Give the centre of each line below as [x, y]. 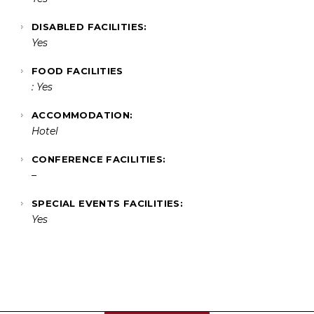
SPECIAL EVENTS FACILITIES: [108, 204]
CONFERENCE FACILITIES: [99, 159]
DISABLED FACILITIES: [89, 27]
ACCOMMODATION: [82, 115]
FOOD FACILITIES [77, 71]
